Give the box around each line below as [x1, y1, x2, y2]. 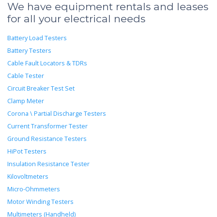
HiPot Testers [7, 147, 46, 156]
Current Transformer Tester [7, 122, 88, 131]
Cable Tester [7, 72, 44, 80]
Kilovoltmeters [7, 172, 48, 181]
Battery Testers [7, 46, 51, 55]
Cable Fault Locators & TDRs [7, 59, 87, 68]
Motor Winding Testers [7, 198, 74, 206]
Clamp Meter [7, 97, 44, 106]
